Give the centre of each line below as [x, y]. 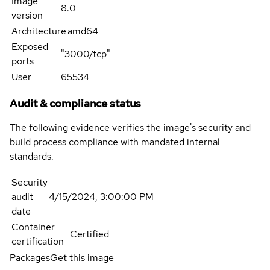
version [27, 16]
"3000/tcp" [86, 54]
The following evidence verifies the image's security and [130, 128]
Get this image [82, 258]
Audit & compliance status [75, 104]
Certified [89, 234]
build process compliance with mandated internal [115, 142]
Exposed [30, 47]
